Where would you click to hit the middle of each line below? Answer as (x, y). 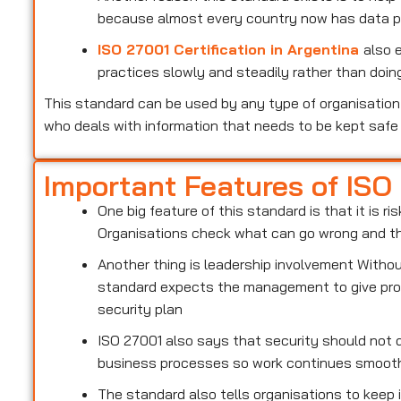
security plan (141, 309)
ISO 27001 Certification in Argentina (231, 49)
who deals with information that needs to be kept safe (222, 125)
